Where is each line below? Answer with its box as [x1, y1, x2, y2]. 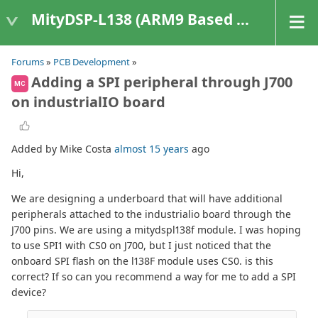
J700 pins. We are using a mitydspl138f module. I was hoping [11, 223, 301, 237]
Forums [11, 55, 44, 68]
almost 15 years [114, 142, 189, 156]
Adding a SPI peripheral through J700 [31, 72, 292, 92]
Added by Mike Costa [11, 142, 114, 156]
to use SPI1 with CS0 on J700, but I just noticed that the [11, 238, 271, 253]
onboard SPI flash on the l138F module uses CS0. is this [11, 254, 273, 268]
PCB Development [53, 55, 130, 68]
